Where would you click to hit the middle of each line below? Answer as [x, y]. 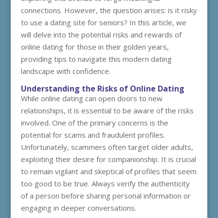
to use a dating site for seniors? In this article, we [103, 22]
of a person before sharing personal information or [106, 196]
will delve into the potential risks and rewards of [101, 35]
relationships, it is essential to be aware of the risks [107, 110]
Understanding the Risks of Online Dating [102, 89]
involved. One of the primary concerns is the [94, 123]
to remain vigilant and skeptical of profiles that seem [109, 171]
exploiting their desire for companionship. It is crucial [108, 159]
